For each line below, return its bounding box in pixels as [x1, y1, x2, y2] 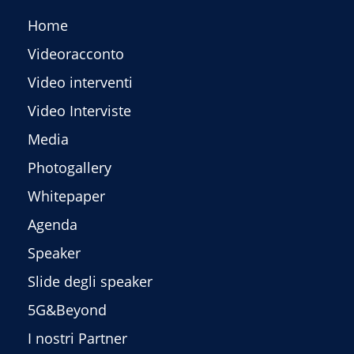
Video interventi [28, 73, 133, 92]
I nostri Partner [28, 329, 127, 348]
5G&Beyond [28, 300, 107, 320]
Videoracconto [28, 44, 124, 64]
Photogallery [28, 158, 111, 178]
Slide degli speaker [28, 272, 153, 292]
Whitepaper [28, 186, 105, 206]
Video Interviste [28, 101, 131, 121]
